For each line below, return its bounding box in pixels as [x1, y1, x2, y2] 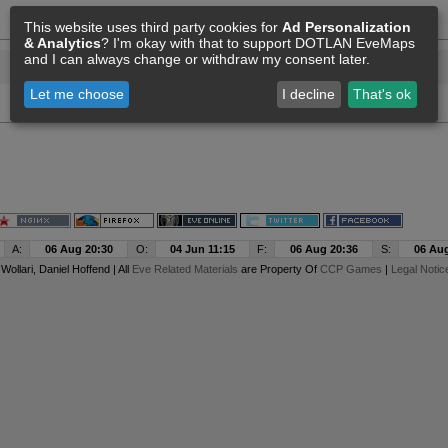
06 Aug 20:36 [289, 243, 358, 255]
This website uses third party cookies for [24, 18, 282, 35]
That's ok [353, 86, 412, 103]
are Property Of [237, 263, 320, 275]
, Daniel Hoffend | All [32, 263, 132, 275]
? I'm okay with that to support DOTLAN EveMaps [101, 34, 415, 51]
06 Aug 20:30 [44, 243, 113, 255]
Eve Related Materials [131, 263, 238, 275]
